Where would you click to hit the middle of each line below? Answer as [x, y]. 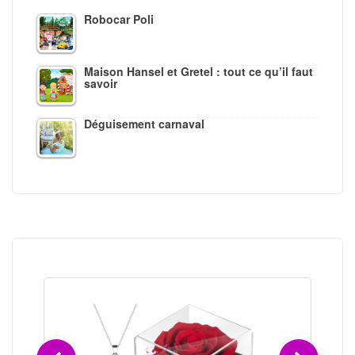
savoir [101, 84]
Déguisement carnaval [144, 124]
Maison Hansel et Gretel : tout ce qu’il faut [198, 72]
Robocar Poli [119, 19]
